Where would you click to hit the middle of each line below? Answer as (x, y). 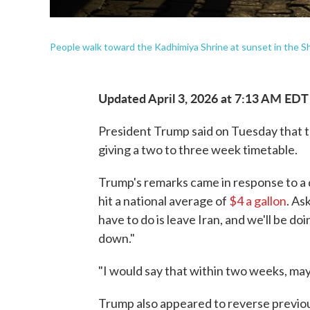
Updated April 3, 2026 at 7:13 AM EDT (203, 98)
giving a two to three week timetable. (198, 149)
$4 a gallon (258, 201)
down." (117, 238)
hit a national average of (164, 201)
